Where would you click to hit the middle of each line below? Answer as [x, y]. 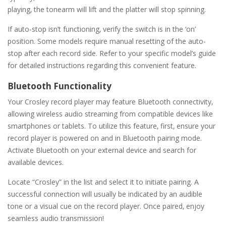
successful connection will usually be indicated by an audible [105, 194]
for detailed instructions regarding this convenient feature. [102, 66]
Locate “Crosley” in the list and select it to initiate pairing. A [103, 182]
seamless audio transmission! [56, 218]
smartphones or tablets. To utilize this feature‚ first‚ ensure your [111, 126]
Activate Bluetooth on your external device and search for [102, 150]
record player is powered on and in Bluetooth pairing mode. [105, 138]
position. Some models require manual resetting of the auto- [107, 41]
